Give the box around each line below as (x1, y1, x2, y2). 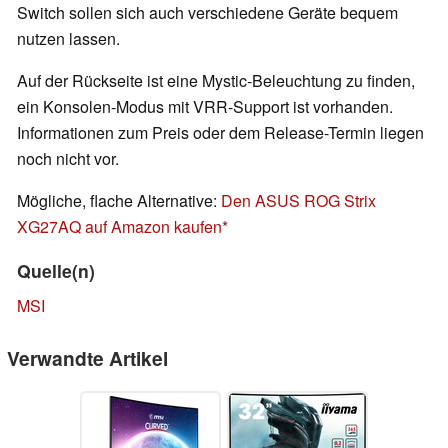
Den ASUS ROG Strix (221, 189, 376, 213)
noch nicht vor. (17, 147, 119, 171)
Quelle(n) (17, 258, 95, 284)
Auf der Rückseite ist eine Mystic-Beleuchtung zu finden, (17, 69, 415, 93)
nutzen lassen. (17, 27, 120, 51)
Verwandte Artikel (7, 344, 168, 373)
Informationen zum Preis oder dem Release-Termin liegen (17, 121, 424, 145)
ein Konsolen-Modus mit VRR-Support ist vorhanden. (17, 95, 393, 119)
